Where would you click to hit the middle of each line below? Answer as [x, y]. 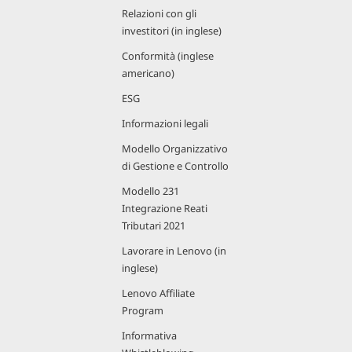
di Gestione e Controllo [175, 166]
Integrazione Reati [165, 208]
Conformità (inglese [168, 56]
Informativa [149, 335]
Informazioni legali [165, 123]
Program [143, 310]
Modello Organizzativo [175, 148]
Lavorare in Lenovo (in [174, 251]
